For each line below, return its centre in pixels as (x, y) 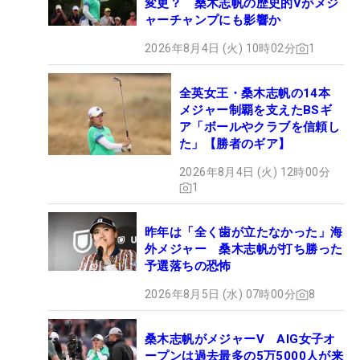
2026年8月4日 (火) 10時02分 (220, 49)
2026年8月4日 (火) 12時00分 (255, 172)
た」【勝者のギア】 (235, 144)
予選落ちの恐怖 (188, 266)
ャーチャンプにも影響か (213, 20)
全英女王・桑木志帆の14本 (261, 94)
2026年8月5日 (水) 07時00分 (220, 295)
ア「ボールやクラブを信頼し (260, 127)
